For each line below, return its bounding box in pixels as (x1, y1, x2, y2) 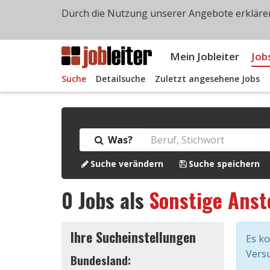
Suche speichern (189, 158, 260, 169)
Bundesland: (71, 251, 131, 269)
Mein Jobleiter (170, 49, 239, 63)
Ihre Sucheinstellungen (71, 227, 196, 246)
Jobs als (73, 184, 149, 215)
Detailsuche (96, 73, 145, 84)
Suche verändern (90, 158, 163, 169)
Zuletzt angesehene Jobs (155, 73, 260, 84)
